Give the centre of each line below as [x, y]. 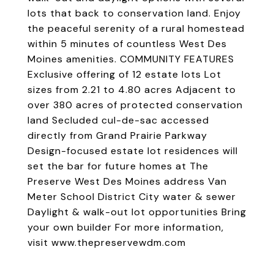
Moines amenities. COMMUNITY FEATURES [131, 59]
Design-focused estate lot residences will [133, 151]
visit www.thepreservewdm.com [107, 243]
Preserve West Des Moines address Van [127, 182]
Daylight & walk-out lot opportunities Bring [137, 212]
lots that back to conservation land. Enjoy [134, 13]
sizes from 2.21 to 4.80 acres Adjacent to [132, 90]
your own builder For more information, [126, 228]
